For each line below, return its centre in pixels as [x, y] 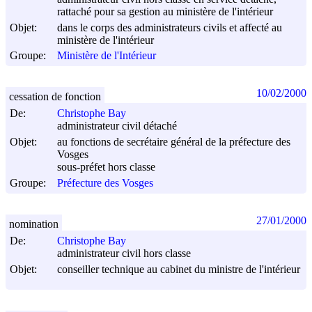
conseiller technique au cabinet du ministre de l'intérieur [179, 269]
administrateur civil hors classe [124, 253]
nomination [34, 224]
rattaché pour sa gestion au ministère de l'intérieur [165, 12]
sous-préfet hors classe [106, 167]
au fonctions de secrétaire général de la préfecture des [174, 141]
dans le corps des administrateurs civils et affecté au [170, 27]
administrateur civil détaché [117, 126]
